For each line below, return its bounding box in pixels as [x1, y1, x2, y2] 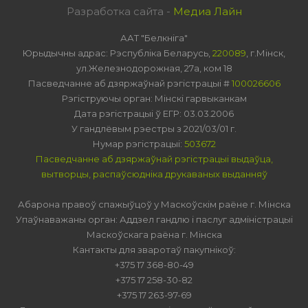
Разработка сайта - [66, 4, 173, 18]
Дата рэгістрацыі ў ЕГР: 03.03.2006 [74, 107, 234, 119]
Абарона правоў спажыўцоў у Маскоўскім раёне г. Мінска [17, 198, 291, 210]
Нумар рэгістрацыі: [92, 137, 184, 149]
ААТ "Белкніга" [120, 32, 188, 43]
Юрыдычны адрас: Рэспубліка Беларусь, [23, 47, 212, 58]
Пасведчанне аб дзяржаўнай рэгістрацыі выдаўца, [35, 153, 273, 164]
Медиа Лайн [173, 4, 242, 18]
